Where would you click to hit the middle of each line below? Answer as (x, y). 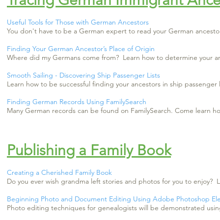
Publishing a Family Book (89, 150)
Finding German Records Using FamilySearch (77, 102)
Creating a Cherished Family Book (59, 172)
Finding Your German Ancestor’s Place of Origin (81, 49)
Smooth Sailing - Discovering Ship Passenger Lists (83, 75)
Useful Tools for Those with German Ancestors (80, 22)
